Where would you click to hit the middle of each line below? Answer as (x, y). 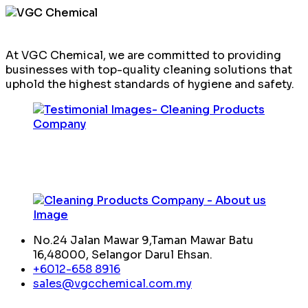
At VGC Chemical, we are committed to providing (143, 55)
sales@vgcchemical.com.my (112, 284)
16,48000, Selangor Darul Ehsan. (123, 255)
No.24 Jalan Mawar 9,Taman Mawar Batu (143, 240)
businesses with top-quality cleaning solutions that (149, 70)
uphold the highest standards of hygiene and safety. (150, 84)
